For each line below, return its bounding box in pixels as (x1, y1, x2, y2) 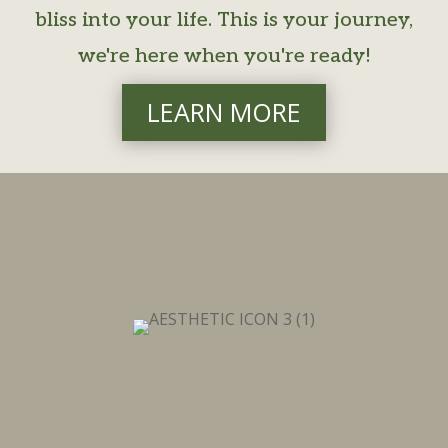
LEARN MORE (147, 95, 301, 130)
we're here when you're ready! (77, 43, 371, 68)
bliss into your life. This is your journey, (35, 7, 413, 32)
